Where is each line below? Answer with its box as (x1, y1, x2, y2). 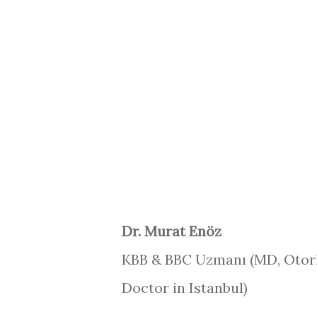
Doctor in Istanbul (122, 279, 243, 296)
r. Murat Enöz (132, 222, 221, 240)
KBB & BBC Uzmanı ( (122, 250, 254, 268)
